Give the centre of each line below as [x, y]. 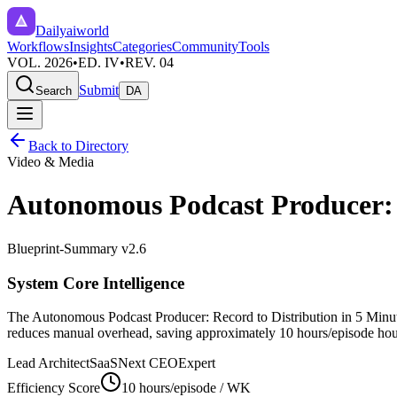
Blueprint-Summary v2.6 [77, 248]
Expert [197, 363]
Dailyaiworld [72, 31]
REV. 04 [149, 62]
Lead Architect [48, 363]
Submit [99, 90]
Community [205, 47]
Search [54, 91]
